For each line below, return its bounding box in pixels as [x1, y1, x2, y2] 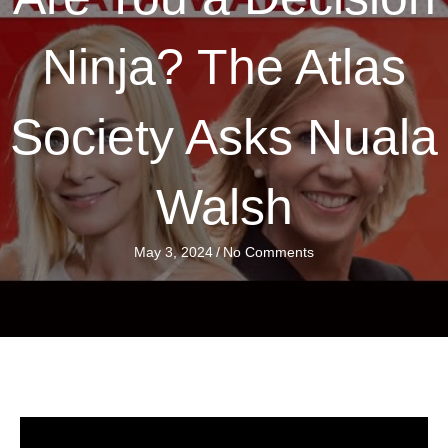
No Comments [223, 244, 314, 260]
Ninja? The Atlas [42, 39, 406, 95]
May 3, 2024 [134, 244, 213, 260]
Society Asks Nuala [10, 109, 438, 165]
